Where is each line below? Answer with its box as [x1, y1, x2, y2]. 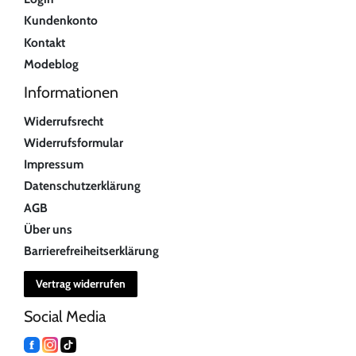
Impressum [24, 157, 83, 172]
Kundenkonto [24, 13, 98, 29]
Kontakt [24, 34, 65, 50]
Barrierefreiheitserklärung [24, 242, 159, 258]
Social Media [24, 306, 106, 326]
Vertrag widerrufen [36, 276, 126, 291]
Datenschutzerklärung [24, 178, 141, 194]
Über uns [24, 221, 72, 237]
